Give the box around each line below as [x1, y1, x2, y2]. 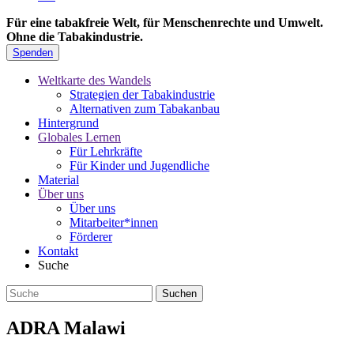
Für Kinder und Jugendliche [70, 159, 209, 173]
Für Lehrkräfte [70, 145, 142, 159]
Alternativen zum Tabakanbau [70, 102, 220, 116]
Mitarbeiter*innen [70, 216, 158, 230]
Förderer [70, 230, 112, 244]
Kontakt [38, 244, 78, 258]
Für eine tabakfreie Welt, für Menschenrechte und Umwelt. [6, 16, 323, 30]
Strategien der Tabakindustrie [70, 88, 215, 102]
